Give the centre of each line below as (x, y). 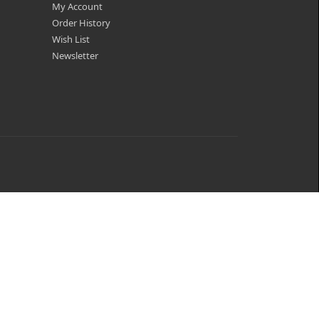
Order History (81, 23)
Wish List (71, 39)
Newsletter (75, 56)
